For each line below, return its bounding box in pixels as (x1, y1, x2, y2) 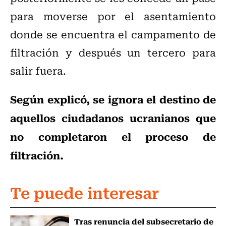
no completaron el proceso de (10, 128, 216, 145)
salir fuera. (10, 63, 66, 79)
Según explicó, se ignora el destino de (10, 91, 216, 107)
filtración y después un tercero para (10, 44, 216, 61)
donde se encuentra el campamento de (10, 26, 216, 42)
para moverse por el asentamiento (10, 8, 216, 24)
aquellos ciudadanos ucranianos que (10, 109, 216, 126)
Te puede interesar (10, 180, 159, 204)
